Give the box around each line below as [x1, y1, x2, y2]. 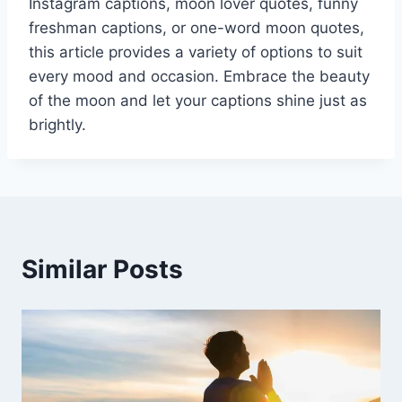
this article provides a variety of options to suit [29, 42, 363, 61]
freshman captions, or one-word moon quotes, [29, 18, 364, 37]
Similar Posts [22, 253, 183, 284]
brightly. [29, 115, 86, 134]
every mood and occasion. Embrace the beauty [29, 66, 370, 85]
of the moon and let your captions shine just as [29, 91, 367, 109]
